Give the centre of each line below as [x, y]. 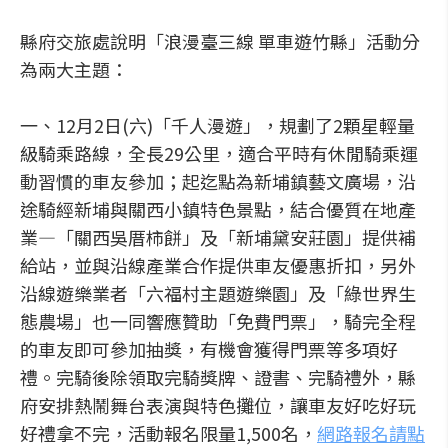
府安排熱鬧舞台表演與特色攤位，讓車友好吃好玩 [218, 405]
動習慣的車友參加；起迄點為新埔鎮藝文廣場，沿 [218, 181]
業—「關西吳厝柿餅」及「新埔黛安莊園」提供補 [218, 237]
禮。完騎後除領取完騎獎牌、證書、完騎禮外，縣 [218, 377]
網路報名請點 [371, 433]
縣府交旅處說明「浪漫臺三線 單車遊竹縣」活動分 [220, 41]
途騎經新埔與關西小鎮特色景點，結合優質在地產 [218, 209]
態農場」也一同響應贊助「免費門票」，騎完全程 [218, 321]
